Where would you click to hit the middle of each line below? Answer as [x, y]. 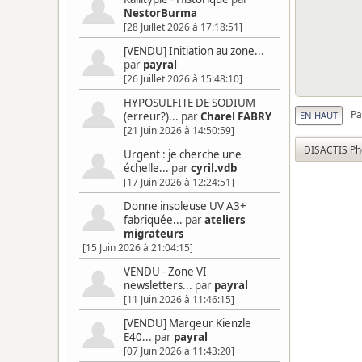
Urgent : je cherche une [183, 154]
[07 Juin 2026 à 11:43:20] [179, 351]
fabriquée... [153, 220]
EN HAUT [319, 115]
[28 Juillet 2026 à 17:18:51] [183, 27]
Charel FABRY [236, 116]
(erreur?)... [151, 116]
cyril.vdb [214, 168]
